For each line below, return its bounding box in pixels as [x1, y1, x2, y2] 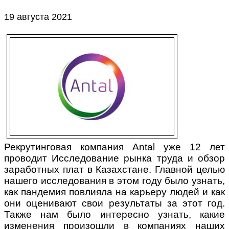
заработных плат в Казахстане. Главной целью [4, 164, 225, 175]
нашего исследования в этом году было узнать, [4, 175, 225, 187]
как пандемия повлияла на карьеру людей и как [4, 187, 225, 198]
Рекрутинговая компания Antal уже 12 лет [4, 142, 225, 153]
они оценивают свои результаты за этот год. [4, 198, 225, 209]
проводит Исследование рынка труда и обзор [4, 153, 225, 164]
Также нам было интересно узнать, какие [4, 209, 225, 220]
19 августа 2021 [4, 12, 72, 22]
